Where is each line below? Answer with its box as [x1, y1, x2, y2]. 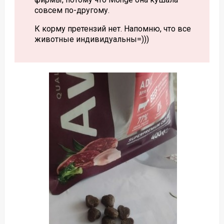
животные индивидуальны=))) [34, 34, 149, 44]
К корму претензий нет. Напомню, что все [34, 23, 191, 33]
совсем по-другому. [34, 5, 109, 15]
